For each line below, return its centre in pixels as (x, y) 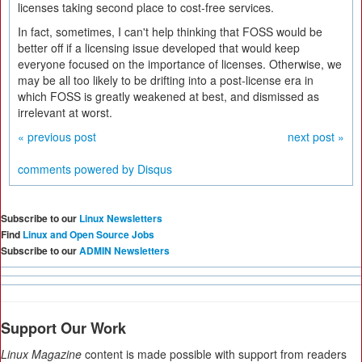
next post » (316, 137)
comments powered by (78, 169)
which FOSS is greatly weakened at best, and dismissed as (168, 96)
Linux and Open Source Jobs (88, 234)
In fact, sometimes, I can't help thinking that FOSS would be (170, 32)
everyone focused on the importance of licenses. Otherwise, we (180, 64)
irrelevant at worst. (65, 112)
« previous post (57, 137)
